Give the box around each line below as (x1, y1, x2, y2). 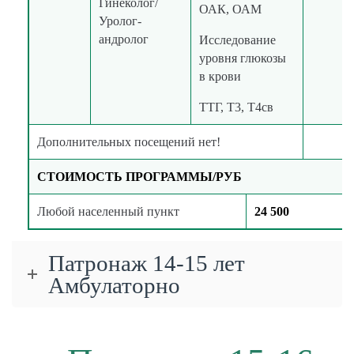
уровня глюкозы (199, 51, 286, 66)
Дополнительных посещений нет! (37, 135, 220, 149)
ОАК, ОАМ (199, 2, 262, 17)
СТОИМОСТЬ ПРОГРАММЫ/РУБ (37, 170, 242, 184)
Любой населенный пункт (37, 205, 179, 219)
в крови (199, 70, 241, 84)
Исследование (199, 33, 276, 47)
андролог (99, 32, 149, 47)
